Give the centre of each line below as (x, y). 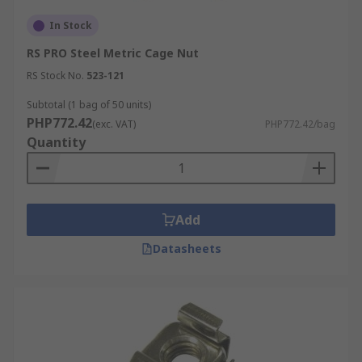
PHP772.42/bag (300, 124)
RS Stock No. (55, 76)
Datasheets (187, 248)
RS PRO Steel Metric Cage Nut (113, 53)
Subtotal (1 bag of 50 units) (89, 105)
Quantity (56, 142)
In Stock (71, 25)
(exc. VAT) (114, 124)
